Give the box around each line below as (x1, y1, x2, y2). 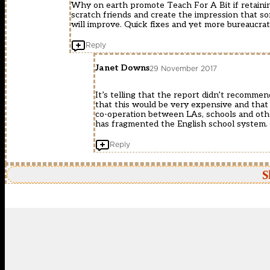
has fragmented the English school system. (95, 119, 268, 130)
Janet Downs (95, 63, 149, 74)
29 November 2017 (149, 63, 217, 74)
